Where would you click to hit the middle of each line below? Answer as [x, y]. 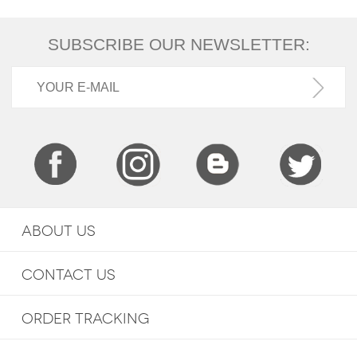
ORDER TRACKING [85, 319]
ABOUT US [58, 231]
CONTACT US [68, 275]
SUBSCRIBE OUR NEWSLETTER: [178, 44]
